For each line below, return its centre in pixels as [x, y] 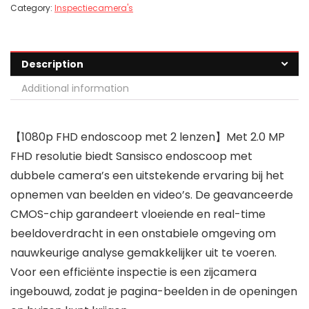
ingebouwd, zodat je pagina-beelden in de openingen [154, 292]
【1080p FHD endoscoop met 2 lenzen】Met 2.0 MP [148, 137]
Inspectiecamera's [94, 8]
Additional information [75, 89]
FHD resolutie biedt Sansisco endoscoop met [131, 157]
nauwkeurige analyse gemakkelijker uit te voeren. [143, 253]
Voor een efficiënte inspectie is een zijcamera [133, 272]
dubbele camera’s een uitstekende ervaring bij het [147, 176]
